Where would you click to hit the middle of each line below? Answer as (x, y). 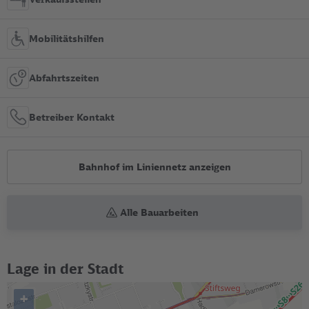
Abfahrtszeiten (64, 78)
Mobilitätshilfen (67, 39)
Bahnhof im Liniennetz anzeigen (154, 167)
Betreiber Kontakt (72, 117)
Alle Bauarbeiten (160, 212)
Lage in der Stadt (65, 268)
